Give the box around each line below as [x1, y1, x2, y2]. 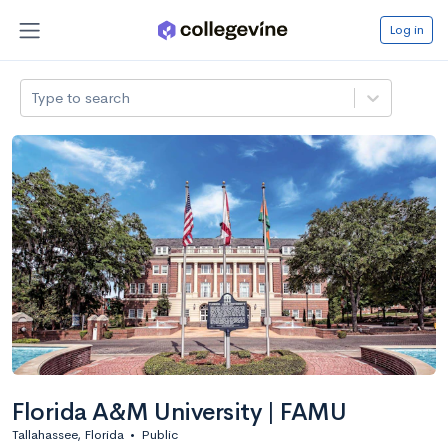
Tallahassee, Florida [12, 425, 124, 443]
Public [141, 425, 178, 443]
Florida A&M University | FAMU [12, 396, 347, 427]
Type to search [31, 87, 131, 107]
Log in [389, 20, 424, 38]
